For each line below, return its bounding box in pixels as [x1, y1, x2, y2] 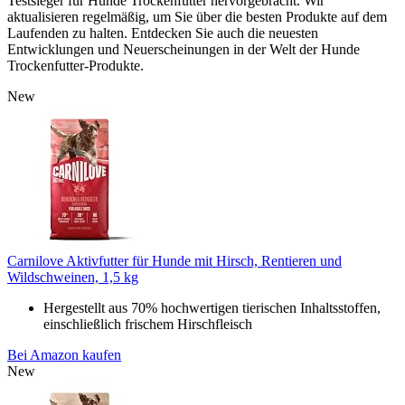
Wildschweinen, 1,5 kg [7, 269, 138, 286]
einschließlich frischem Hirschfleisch [43, 316, 252, 333]
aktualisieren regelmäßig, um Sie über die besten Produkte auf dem [7, 9, 387, 25]
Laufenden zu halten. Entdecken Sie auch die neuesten [7, 25, 318, 42]
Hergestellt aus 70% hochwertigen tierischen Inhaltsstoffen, [43, 300, 381, 316]
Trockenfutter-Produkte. [7, 58, 144, 74]
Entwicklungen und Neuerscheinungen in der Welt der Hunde [7, 42, 360, 58]
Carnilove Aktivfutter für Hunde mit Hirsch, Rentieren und [7, 253, 342, 269]
